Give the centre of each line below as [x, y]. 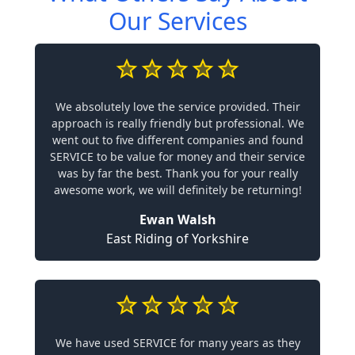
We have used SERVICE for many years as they [177, 343]
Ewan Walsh [177, 219]
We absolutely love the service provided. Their [177, 107]
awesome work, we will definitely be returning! [177, 190]
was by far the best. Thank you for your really [177, 173]
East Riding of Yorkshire [177, 239]
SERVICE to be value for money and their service [177, 157]
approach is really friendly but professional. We [177, 123]
